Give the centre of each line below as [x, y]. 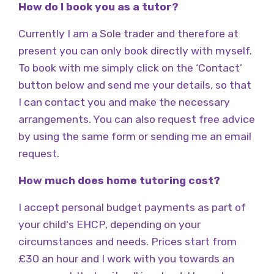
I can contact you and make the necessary [124, 102]
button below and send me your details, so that [135, 85]
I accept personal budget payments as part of [132, 207]
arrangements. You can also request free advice [137, 119]
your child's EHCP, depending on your [109, 224]
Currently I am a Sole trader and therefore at [128, 34]
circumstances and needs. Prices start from [128, 242]
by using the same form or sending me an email [135, 136]
